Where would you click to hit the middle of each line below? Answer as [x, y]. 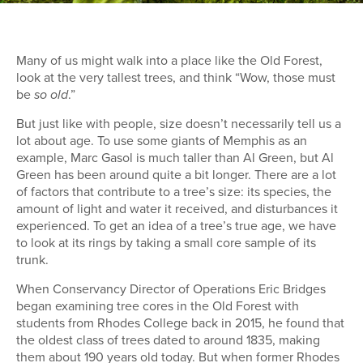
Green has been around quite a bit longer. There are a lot [176, 175]
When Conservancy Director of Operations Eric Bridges [171, 288]
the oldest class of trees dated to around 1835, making [168, 339]
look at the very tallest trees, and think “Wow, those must [176, 77]
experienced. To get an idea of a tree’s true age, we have [176, 226]
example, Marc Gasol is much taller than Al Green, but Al [175, 158]
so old [51, 95]
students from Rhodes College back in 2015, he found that [180, 322]
